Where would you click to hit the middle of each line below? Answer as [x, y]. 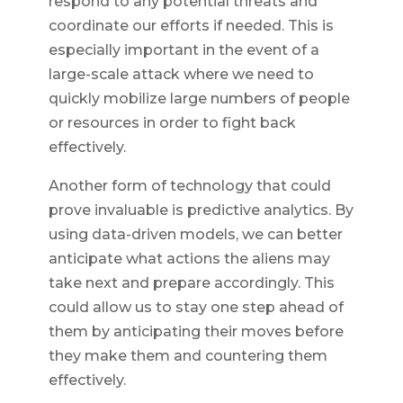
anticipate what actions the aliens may [189, 259]
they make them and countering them [188, 356]
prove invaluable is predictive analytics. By [201, 210]
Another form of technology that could [189, 186]
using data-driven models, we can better [195, 235]
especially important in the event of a [184, 50]
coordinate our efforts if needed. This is [191, 26]
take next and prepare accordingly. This [191, 283]
